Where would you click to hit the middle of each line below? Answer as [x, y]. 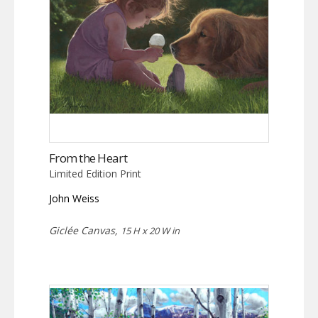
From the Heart [88, 158]
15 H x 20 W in [150, 231]
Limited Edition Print [95, 174]
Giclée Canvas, [85, 231]
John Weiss [74, 199]
